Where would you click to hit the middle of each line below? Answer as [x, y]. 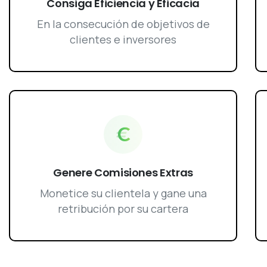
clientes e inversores [123, 40]
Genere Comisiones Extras [123, 172]
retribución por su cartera [123, 208]
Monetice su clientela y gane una [123, 193]
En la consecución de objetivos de [123, 24]
